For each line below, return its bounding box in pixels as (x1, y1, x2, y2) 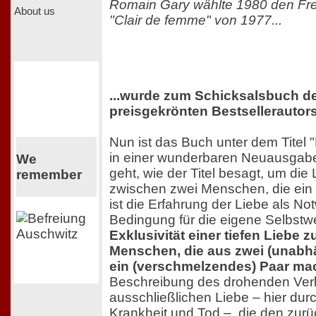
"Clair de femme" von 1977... (109, 12, 282, 28)
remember (16, 166, 82, 182)
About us (14, 5, 55, 17)
